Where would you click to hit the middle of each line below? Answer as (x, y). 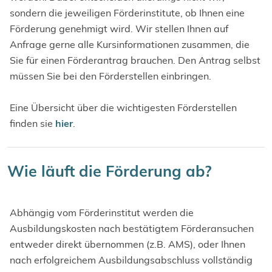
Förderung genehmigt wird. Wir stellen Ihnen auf (119, 29)
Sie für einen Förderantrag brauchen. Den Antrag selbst (135, 60)
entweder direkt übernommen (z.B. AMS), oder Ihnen (127, 244)
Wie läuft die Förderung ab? (110, 171)
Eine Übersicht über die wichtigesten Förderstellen (123, 107)
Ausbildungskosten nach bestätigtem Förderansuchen (132, 228)
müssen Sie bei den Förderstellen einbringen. (110, 76)
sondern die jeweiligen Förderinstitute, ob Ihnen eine (127, 13)
